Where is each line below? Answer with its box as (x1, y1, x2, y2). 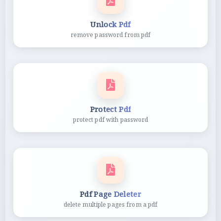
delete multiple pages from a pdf (63, 200, 158, 209)
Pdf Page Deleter (80, 188, 141, 199)
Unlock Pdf (90, 19, 131, 29)
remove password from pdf (70, 30, 151, 39)
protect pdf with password (73, 115, 148, 124)
